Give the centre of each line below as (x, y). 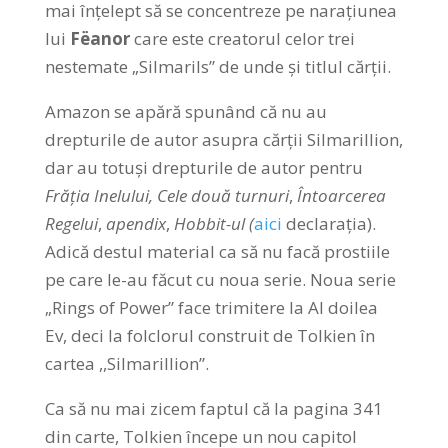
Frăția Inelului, (98, 195)
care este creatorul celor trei (242, 38)
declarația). (328, 223)
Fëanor (99, 38)
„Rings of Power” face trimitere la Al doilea (211, 307)
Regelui (71, 223)
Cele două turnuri (222, 195)
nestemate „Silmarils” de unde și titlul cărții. (217, 66)
